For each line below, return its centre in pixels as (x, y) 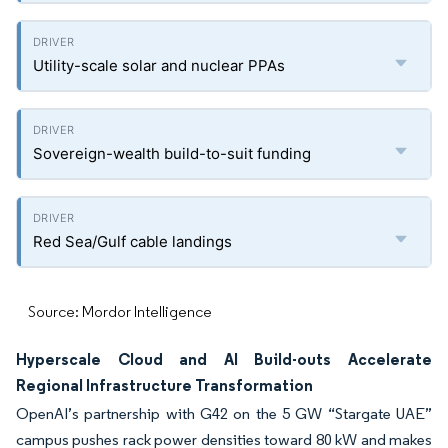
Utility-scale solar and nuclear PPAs (159, 65)
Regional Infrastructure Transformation (164, 385)
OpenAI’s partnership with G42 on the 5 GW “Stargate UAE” (224, 413)
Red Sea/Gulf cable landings (132, 241)
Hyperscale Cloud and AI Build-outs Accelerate (224, 359)
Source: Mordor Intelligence (120, 311)
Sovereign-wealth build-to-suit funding (172, 153)
